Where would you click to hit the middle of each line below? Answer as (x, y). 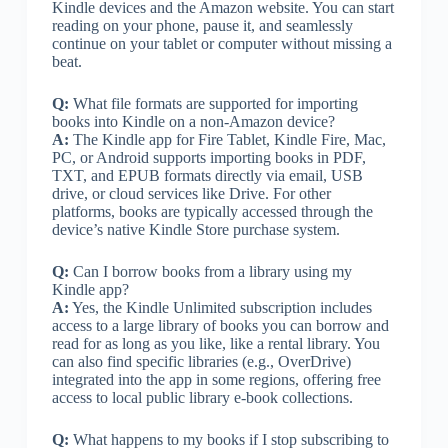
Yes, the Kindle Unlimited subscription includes (220, 307)
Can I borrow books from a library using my (210, 271)
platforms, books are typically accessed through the (212, 211)
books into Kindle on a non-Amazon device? (193, 121)
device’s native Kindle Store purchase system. (195, 229)
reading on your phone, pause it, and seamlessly (202, 25)
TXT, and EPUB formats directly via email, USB (207, 175)
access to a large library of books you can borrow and (220, 325)
